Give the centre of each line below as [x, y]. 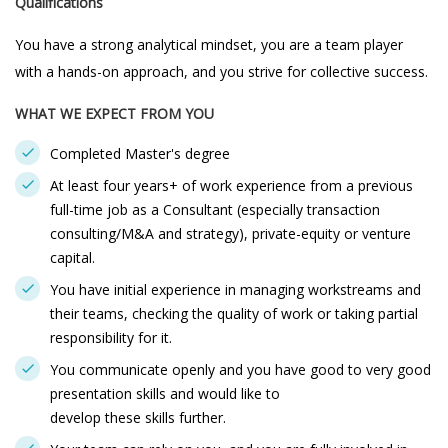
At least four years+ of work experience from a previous [231, 185]
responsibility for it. [111, 337]
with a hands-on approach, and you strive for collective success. [221, 71]
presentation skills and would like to [165, 393]
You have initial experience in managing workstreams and [235, 289]
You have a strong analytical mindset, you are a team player [209, 44]
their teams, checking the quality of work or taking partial [234, 313]
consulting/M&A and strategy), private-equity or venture [230, 233]
